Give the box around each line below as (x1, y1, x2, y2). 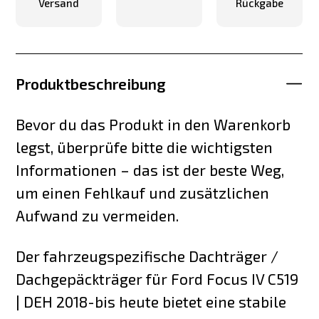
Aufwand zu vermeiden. (16, 206, 179, 224)
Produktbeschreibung (16, 75, 167, 93)
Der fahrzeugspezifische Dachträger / (16, 246, 279, 265)
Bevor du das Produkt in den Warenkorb (16, 115, 291, 133)
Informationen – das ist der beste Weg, (16, 160, 285, 179)
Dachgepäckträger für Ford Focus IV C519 (16, 269, 299, 288)
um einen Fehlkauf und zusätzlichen (16, 183, 270, 202)
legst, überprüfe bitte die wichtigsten (16, 137, 273, 156)
